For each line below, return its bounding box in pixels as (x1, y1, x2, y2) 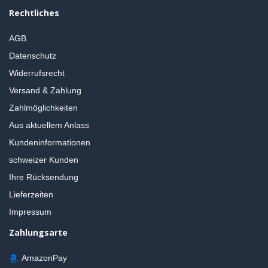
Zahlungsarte (9, 227, 68, 239)
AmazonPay (17, 253, 67, 263)
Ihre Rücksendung (9, 172, 78, 182)
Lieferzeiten (9, 190, 53, 200)
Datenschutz (9, 51, 56, 61)
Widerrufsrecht (9, 68, 65, 78)
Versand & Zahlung (9, 86, 81, 96)
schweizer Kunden (9, 155, 78, 165)
